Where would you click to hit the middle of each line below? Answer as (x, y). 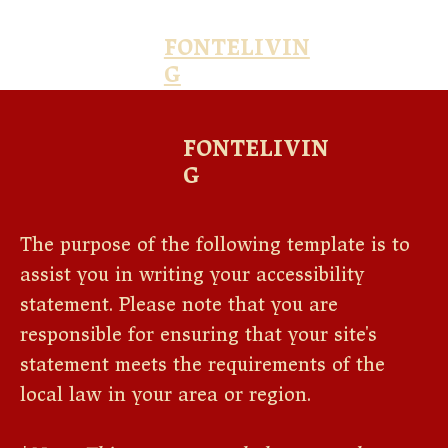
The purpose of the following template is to (215, 245)
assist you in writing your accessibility (192, 275)
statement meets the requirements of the (202, 365)
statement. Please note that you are (179, 305)
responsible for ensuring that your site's (198, 335)
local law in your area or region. (165, 395)
